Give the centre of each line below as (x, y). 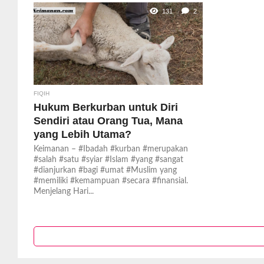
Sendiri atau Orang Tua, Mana (108, 121)
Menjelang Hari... (63, 191)
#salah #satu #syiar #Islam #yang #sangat (108, 159)
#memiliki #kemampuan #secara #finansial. (110, 181)
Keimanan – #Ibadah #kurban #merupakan (110, 149)
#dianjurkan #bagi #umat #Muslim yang (105, 170)
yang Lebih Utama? (82, 134)
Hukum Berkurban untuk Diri (105, 107)
